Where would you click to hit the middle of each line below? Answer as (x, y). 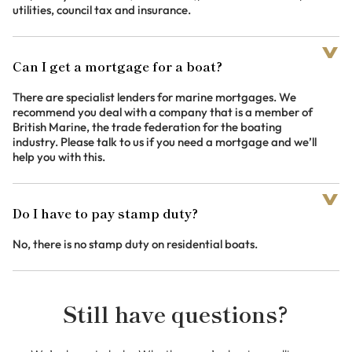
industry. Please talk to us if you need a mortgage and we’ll (165, 142)
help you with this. (59, 157)
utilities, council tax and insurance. (102, 10)
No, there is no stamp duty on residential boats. (135, 244)
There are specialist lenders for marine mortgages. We (154, 97)
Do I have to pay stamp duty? (105, 214)
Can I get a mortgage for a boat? (117, 67)
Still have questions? (176, 315)
